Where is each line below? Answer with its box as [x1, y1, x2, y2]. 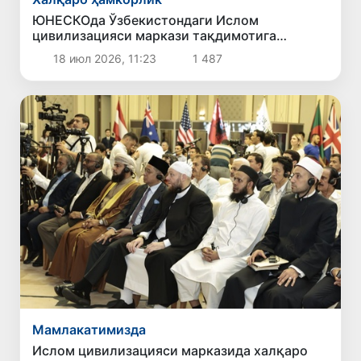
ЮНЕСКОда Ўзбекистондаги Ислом [32, 11, 259, 28]
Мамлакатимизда [32, 321, 147, 338]
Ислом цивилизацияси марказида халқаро [32, 342, 309, 359]
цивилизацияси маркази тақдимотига [32, 27, 277, 44]
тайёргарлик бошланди [32, 42, 184, 59]
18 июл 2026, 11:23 [49, 51, 160, 65]
